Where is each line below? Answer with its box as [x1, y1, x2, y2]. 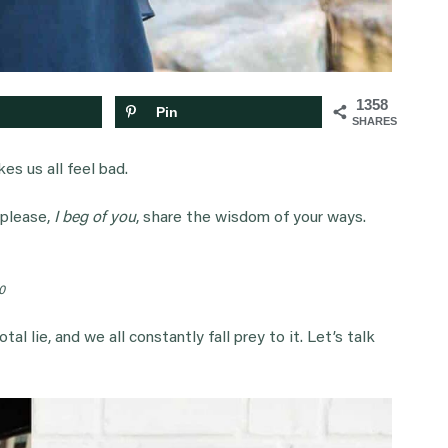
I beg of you [54, 209, 136, 226]
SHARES [352, 115, 398, 128]
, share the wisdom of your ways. [136, 209, 366, 226]
